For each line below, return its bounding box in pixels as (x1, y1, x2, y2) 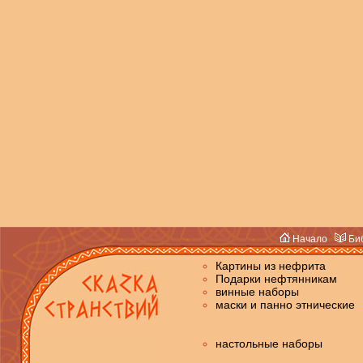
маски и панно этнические (216, 298, 355, 311)
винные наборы (216, 285, 299, 298)
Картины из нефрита (216, 259, 326, 272)
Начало (290, 233, 327, 245)
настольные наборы (216, 337, 322, 350)
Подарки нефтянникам (216, 272, 337, 285)
